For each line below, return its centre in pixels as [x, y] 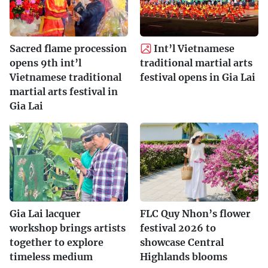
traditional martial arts [196, 63]
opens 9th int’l [45, 63]
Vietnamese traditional [66, 77]
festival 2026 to [178, 228]
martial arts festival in [64, 92]
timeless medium [51, 257]
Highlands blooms [184, 257]
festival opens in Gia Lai [198, 77]
